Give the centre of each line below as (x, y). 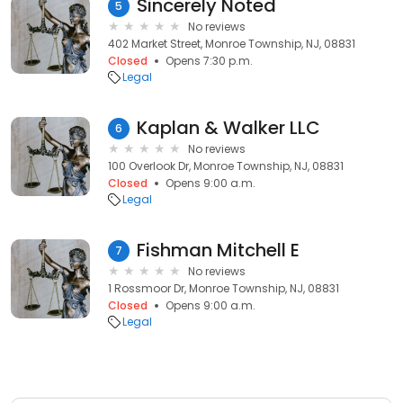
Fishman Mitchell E (218, 250)
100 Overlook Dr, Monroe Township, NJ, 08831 (226, 166)
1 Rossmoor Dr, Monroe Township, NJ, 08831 (224, 288)
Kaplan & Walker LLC (228, 128)
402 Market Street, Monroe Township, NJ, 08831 (232, 44)
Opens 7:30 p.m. (209, 61)
